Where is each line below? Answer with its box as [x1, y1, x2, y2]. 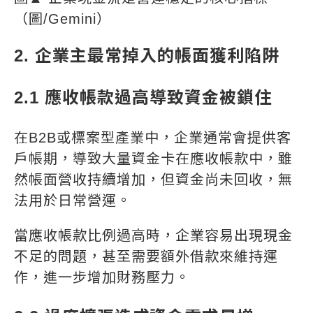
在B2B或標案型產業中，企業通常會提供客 [14, 130, 291, 146]
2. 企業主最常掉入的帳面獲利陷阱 [14, 46, 279, 66]
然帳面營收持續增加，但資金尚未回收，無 [14, 172, 293, 188]
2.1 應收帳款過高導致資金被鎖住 [14, 88, 272, 108]
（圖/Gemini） [14, 11, 111, 27]
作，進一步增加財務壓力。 [14, 270, 190, 286]
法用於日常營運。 [14, 193, 131, 209]
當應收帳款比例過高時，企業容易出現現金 [14, 228, 293, 244]
